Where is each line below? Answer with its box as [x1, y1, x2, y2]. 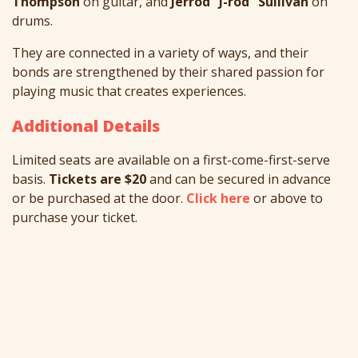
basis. [12, 170, 49, 189]
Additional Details [12, 115, 160, 137]
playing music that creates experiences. [12, 82, 246, 101]
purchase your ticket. [12, 209, 137, 227]
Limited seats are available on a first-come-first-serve [12, 151, 330, 169]
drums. [12, 12, 53, 30]
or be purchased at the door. [12, 189, 186, 208]
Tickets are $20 [49, 170, 146, 189]
